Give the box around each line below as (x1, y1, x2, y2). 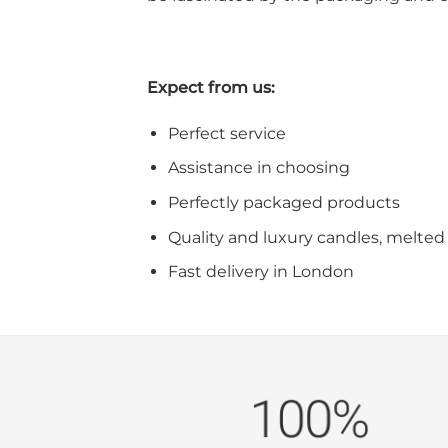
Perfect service (167, 123, 286, 143)
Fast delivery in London (167, 262, 354, 282)
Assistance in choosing (167, 158, 350, 178)
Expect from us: (147, 77, 275, 97)
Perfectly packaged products (167, 192, 400, 212)
